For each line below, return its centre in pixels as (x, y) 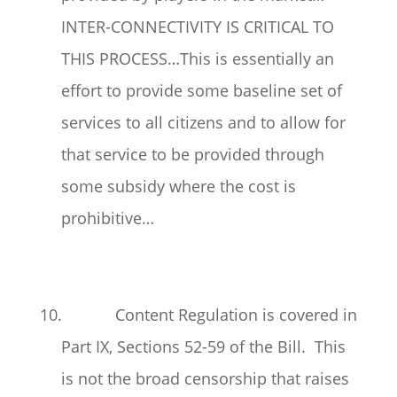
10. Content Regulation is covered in (198, 315)
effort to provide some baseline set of (201, 90)
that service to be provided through (192, 154)
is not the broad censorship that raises (205, 378)
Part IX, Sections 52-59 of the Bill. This (203, 346)
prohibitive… (107, 218)
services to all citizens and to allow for (203, 122)
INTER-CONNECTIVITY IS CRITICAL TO (197, 27)
